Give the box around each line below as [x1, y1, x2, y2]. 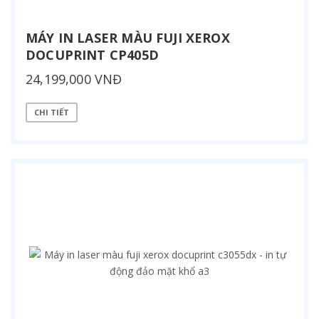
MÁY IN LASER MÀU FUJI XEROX [26, 28, 230, 46]
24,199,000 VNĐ [26, 70, 122, 88]
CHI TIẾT [34, 107, 69, 118]
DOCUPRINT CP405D [26, 46, 159, 63]
